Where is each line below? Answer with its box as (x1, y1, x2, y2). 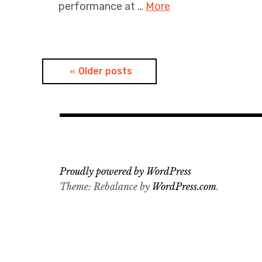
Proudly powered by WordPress (60, 166, 191, 178)
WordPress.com (152, 181, 216, 193)
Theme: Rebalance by (60, 181, 152, 193)
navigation (42, 84, 136, 105)
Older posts (78, 65, 132, 77)
